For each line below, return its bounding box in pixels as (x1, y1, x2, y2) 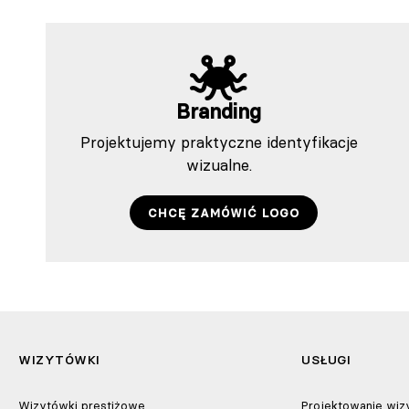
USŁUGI (301, 351, 351, 368)
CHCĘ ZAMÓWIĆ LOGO (147, 204, 299, 220)
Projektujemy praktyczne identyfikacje (79, 131, 358, 152)
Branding (176, 99, 262, 124)
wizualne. (185, 154, 252, 175)
